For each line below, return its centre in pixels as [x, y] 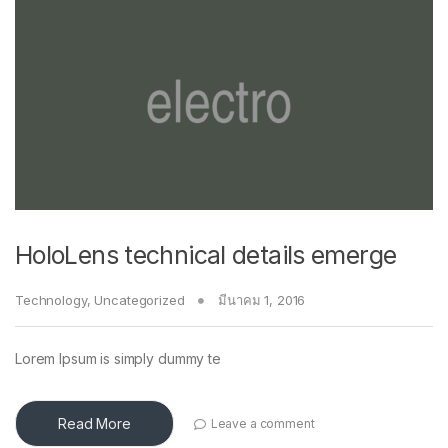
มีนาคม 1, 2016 [262, 300]
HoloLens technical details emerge [206, 255]
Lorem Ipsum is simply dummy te [118, 359]
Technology [51, 300]
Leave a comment [262, 423]
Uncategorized [139, 300]
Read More [94, 424]
